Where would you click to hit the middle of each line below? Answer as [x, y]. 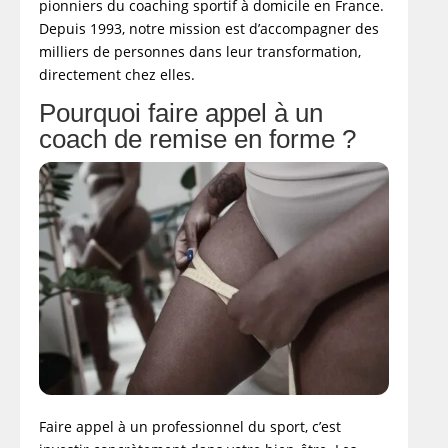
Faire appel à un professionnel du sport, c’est [190, 427]
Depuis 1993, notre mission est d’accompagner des [209, 29]
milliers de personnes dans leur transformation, [200, 52]
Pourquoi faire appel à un [181, 113]
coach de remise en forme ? [198, 139]
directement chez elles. [117, 75]
